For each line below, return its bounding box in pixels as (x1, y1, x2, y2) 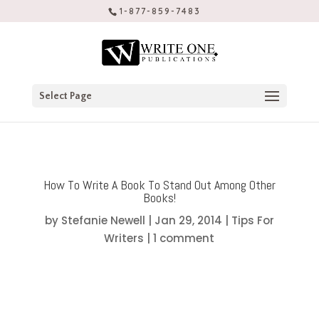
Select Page (38, 90, 92, 103)
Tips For (231, 213, 274, 229)
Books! (142, 189, 176, 206)
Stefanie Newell (61, 213, 145, 229)
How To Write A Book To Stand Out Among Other (43, 177, 276, 194)
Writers (104, 231, 145, 246)
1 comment (153, 231, 215, 246)
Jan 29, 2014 (154, 213, 222, 229)
